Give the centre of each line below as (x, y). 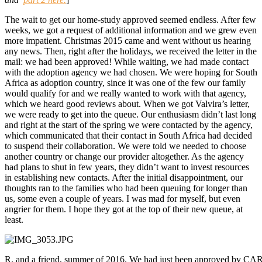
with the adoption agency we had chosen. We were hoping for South (131, 73)
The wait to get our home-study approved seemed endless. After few (130, 20)
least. (14, 220)
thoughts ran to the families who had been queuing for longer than (126, 188)
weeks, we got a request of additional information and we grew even (131, 30)
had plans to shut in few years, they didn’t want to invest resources (127, 167)
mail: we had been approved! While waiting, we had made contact (127, 62)
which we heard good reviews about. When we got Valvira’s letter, (127, 104)
